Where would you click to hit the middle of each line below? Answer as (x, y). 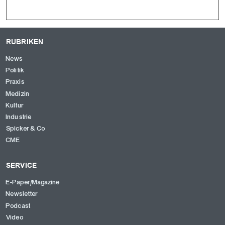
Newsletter (22, 194)
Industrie (19, 117)
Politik (16, 71)
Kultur (15, 105)
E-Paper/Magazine (33, 183)
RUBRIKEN (25, 41)
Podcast (19, 206)
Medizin (18, 94)
